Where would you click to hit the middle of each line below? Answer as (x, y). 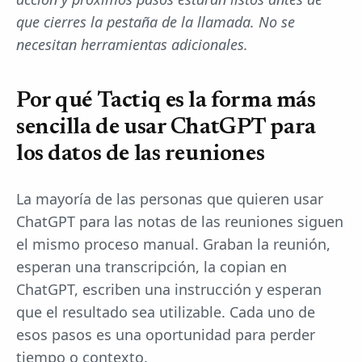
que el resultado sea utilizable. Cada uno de (166, 311)
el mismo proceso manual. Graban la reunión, (173, 244)
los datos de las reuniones (141, 154)
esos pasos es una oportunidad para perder (166, 334)
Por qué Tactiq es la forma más (166, 101)
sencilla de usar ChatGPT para (166, 127)
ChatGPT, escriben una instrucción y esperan (169, 289)
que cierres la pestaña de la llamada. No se (156, 21)
